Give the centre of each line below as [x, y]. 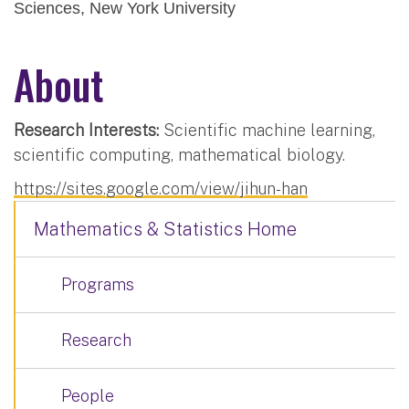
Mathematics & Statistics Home [165, 229]
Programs [98, 284]
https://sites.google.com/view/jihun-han [161, 188]
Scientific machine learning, [267, 130]
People [88, 395]
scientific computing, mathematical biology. [179, 154]
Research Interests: [86, 130]
